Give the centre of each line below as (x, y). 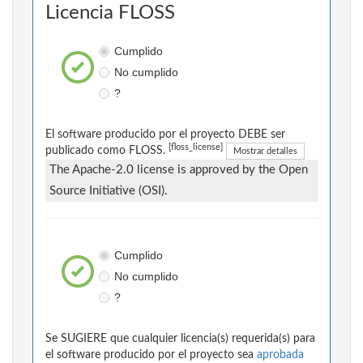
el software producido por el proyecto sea (151, 355)
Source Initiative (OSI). (109, 191)
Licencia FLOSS (110, 13)
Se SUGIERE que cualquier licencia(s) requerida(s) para (180, 339)
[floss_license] (196, 148)
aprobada (280, 355)
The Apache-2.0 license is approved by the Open (179, 170)
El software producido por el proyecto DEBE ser (165, 135)
